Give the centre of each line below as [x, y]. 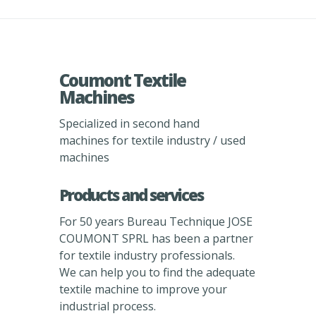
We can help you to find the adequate [157, 272]
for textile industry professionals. [147, 255]
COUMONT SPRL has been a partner [156, 238]
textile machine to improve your [143, 289]
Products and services [131, 195]
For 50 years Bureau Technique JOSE [156, 221]
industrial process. [108, 306]
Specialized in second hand [129, 123]
